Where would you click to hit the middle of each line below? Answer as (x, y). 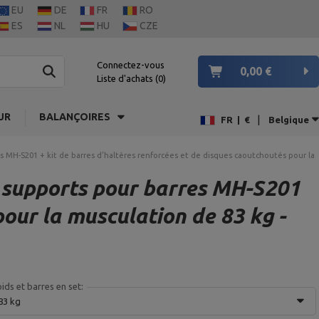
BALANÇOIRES (75, 117)
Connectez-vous (131, 64)
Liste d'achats (126, 78)
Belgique (289, 120)
